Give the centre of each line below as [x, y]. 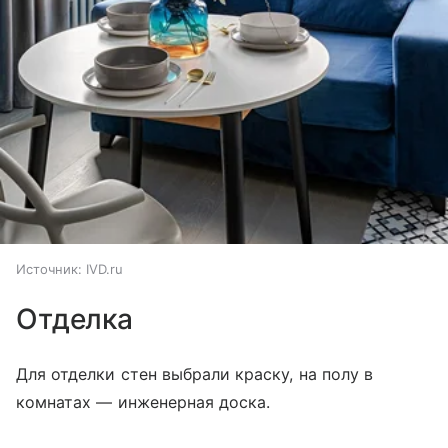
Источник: [49, 269]
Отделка [75, 319]
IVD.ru [104, 269]
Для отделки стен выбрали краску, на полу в [195, 374]
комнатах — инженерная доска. [143, 402]
